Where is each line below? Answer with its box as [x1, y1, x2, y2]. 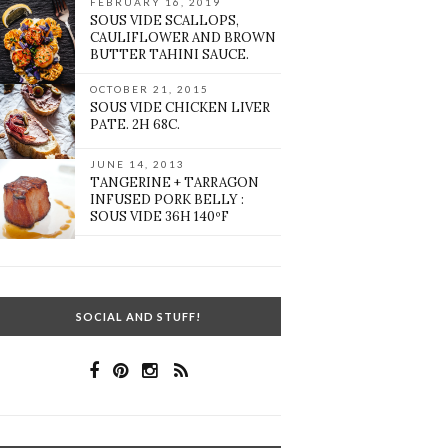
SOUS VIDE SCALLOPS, [90, 12, 240, 30]
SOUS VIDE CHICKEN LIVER [90, 99, 271, 117]
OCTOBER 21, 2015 [90, 83, 210, 96]
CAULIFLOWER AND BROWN [90, 29, 277, 47]
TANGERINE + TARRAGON [90, 174, 260, 192]
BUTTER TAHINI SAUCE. [90, 46, 250, 64]
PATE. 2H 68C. [90, 116, 181, 134]
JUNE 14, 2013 [90, 158, 186, 171]
